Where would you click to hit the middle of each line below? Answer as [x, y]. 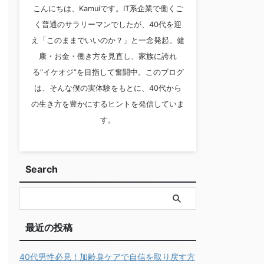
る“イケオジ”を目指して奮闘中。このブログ [108, 72]
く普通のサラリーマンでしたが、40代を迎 [108, 24]
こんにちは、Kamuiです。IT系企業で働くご [108, 9]
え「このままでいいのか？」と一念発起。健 [108, 40]
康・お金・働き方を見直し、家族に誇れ [108, 56]
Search [42, 169]
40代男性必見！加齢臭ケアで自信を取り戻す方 [107, 257]
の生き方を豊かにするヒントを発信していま [108, 104]
